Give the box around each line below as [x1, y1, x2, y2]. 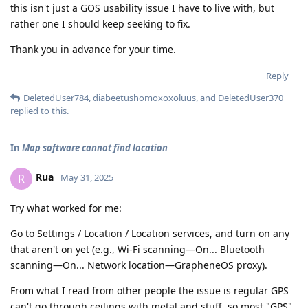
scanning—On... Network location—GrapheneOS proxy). [10, 258, 267, 272]
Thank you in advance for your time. [10, 42, 176, 56]
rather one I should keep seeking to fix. [10, 16, 190, 30]
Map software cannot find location [22, 141, 168, 154]
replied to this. [10, 104, 69, 117]
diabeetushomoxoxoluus [93, 91, 196, 104]
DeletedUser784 [23, 91, 89, 104]
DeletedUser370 [218, 91, 283, 104]
